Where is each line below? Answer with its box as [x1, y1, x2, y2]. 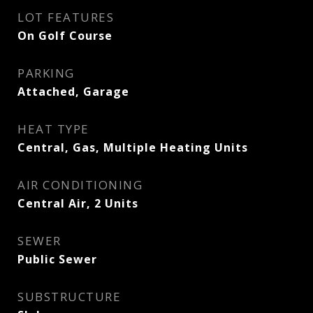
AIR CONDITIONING [17, 177, 143, 193]
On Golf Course [17, 28, 112, 43]
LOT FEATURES [17, 9, 114, 25]
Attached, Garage [17, 84, 129, 99]
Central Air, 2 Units [17, 196, 138, 211]
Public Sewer [17, 252, 97, 267]
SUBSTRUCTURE [17, 289, 121, 305]
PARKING [17, 65, 75, 81]
